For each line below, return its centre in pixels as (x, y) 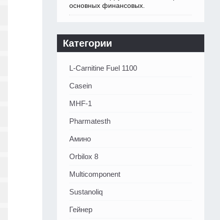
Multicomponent (95, 174)
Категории (87, 43)
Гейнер (81, 210)
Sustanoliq (86, 192)
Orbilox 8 (84, 157)
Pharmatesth (90, 121)
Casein (81, 86)
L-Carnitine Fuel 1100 (103, 68)
